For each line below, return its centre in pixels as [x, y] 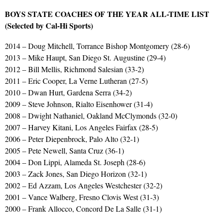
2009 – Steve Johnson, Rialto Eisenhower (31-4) [79, 104]
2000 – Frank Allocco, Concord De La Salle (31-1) [83, 208]
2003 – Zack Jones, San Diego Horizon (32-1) [76, 173]
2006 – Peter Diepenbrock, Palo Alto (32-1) [72, 139]
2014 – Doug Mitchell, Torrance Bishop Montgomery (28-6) [97, 46]
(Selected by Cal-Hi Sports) [49, 25]
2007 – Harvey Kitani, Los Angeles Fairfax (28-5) [81, 127]
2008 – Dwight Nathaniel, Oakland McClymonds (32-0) [91, 115]
